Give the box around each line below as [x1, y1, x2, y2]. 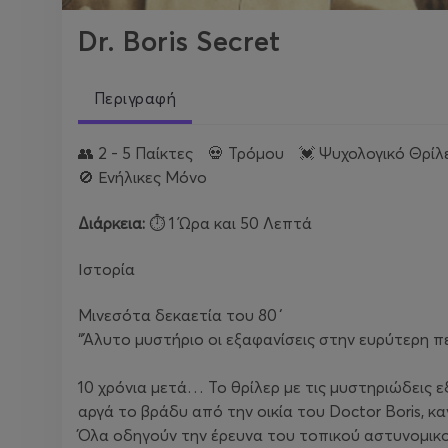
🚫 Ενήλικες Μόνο [78, 167, 222, 187]
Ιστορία [78, 259, 135, 279]
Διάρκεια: [78, 213, 145, 233]
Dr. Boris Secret [78, 24, 280, 58]
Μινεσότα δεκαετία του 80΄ [78, 305, 284, 325]
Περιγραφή [94, 88, 177, 108]
